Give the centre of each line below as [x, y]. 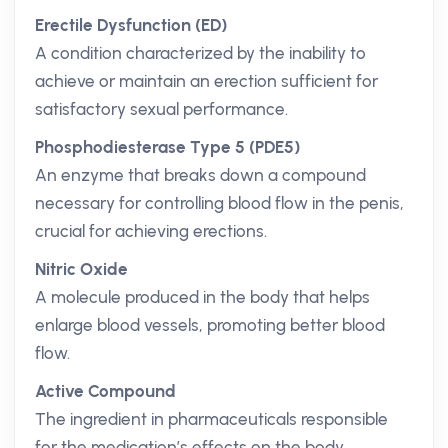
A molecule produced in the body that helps [202, 297]
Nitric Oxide [81, 269]
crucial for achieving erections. [151, 231]
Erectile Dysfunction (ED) [131, 25]
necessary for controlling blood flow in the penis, [219, 203]
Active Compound [105, 391]
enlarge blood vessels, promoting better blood [210, 325]
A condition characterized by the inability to [200, 53]
